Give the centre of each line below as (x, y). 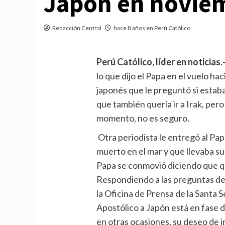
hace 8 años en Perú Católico (152, 28)
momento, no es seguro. (143, 118)
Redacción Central (77, 28)
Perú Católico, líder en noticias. (160, 62)
